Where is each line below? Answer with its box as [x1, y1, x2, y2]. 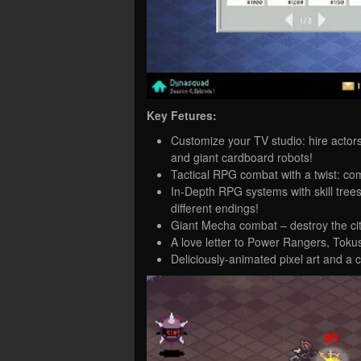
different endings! [171, 200, 259, 217]
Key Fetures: [147, 107, 217, 124]
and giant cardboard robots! [171, 149, 313, 166]
